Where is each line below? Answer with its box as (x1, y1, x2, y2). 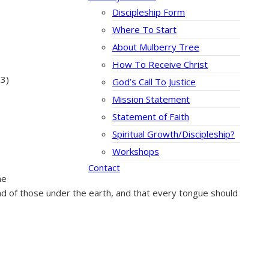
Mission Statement (112, 93, 190, 106)
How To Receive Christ (112, 58, 208, 71)
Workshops (112, 145, 159, 158)
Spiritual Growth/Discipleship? (112, 128, 235, 141)
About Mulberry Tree (112, 41, 199, 53)
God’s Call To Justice (112, 76, 196, 88)
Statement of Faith (112, 110, 189, 123)
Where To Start (112, 23, 177, 36)
